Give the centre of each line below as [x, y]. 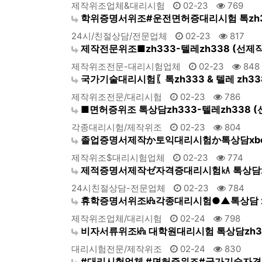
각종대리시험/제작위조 [117, 127]
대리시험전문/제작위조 [117, 249]
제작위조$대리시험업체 [118, 158]
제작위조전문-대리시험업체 [126, 66]
